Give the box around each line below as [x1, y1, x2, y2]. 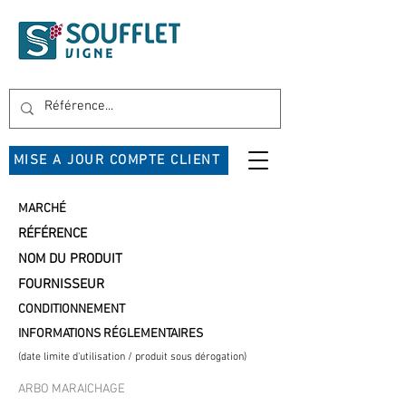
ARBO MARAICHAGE [18, 382, 125, 397]
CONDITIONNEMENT [18, 302, 125, 317]
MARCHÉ [18, 201, 66, 217]
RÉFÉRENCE [18, 226, 87, 242]
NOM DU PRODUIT [18, 251, 122, 267]
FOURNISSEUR [18, 276, 104, 293]
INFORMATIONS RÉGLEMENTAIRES [18, 326, 203, 342]
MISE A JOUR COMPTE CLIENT [13, 152, 221, 169]
